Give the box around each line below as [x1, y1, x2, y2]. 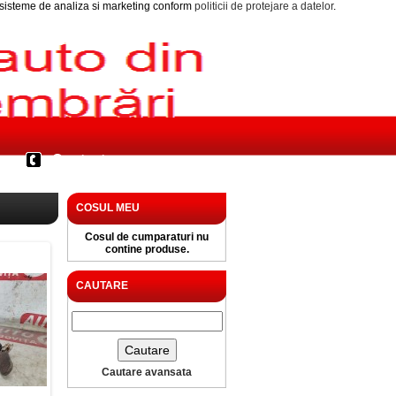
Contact [52, 152, 105, 167]
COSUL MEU [76, 202, 140, 214]
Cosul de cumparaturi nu [85, 231, 209, 243]
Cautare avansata [102, 366, 192, 378]
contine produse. [104, 243, 189, 255]
